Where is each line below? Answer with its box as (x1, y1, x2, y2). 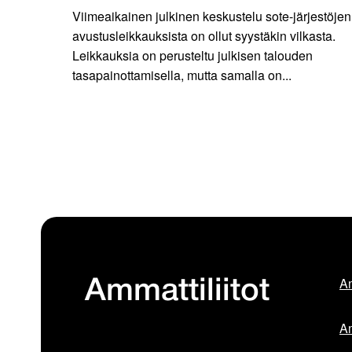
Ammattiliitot (85, 277, 269, 307)
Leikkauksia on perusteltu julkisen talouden (72, 46, 313, 65)
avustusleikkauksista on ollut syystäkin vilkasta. (72, 27, 335, 46)
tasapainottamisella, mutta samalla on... (72, 66, 291, 85)
